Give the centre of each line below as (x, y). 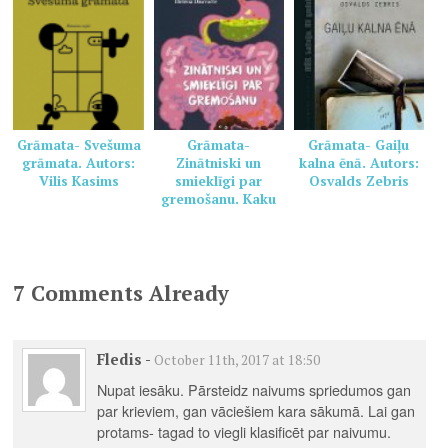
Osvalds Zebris (358, 181)
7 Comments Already (121, 293)
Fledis (119, 359)
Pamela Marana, (219, 253)
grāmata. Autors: (79, 163)
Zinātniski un (219, 163)
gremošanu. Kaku (219, 199)
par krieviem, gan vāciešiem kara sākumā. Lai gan (255, 410)
